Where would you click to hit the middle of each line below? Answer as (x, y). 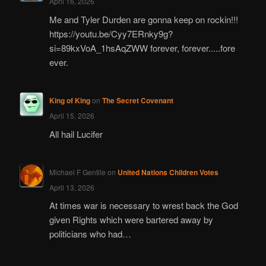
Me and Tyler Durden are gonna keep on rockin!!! (143, 19)
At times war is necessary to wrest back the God (143, 205)
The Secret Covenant (137, 101)
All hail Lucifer (76, 134)
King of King (69, 101)
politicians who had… (90, 234)
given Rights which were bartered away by (131, 220)
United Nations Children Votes (168, 172)
